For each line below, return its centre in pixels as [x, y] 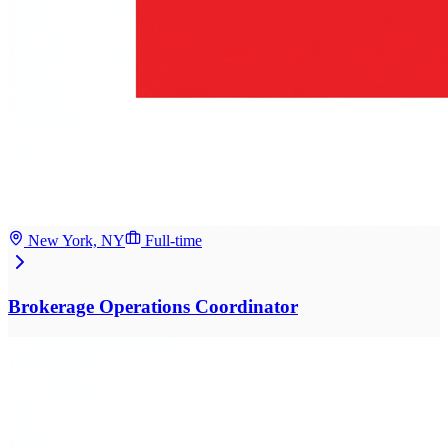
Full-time [173, 240]
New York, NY [76, 240]
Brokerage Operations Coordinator [153, 307]
